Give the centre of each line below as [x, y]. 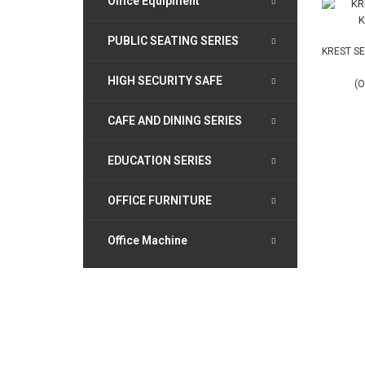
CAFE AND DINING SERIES [175, 121]
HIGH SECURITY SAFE [165, 81]
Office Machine [147, 240]
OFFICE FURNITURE [160, 200]
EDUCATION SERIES [160, 161]
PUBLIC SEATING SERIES [173, 41]
